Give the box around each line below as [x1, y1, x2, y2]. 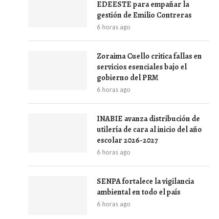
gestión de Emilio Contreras [97, 10, 192, 21]
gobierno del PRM [97, 72, 158, 83]
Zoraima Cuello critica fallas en [97, 51, 202, 62]
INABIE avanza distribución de [97, 113, 200, 124]
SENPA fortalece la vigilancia [97, 176, 194, 187]
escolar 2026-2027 [97, 135, 158, 146]
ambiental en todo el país [97, 187, 180, 197]
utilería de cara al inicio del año [97, 124, 202, 135]
